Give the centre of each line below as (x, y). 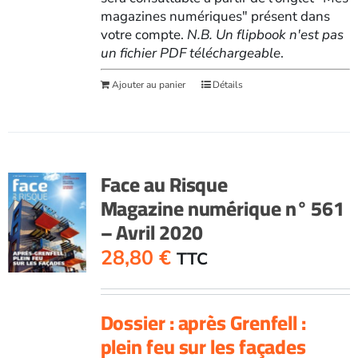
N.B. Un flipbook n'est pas (265, 34)
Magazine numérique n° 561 (223, 208)
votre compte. (143, 34)
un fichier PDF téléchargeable (190, 53)
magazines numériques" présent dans (215, 16)
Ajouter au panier (148, 84)
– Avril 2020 (152, 232)
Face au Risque (164, 184)
